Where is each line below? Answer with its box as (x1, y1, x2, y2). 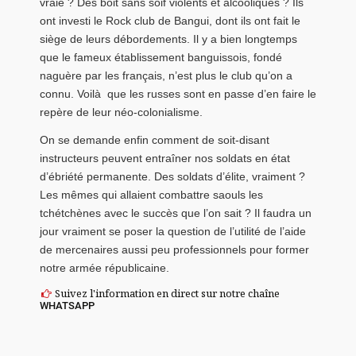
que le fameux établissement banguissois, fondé (40, 50, 282, 64)
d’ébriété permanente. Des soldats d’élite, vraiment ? (40, 170, 305, 184)
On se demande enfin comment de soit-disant (40, 133, 269, 147)
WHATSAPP (40, 299, 95, 311)
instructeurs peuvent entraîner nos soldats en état (40, 152, 290, 165)
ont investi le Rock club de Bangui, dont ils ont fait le (40, 14, 300, 27)
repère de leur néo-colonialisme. (40, 105, 203, 118)
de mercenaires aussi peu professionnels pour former (40, 243, 309, 257)
